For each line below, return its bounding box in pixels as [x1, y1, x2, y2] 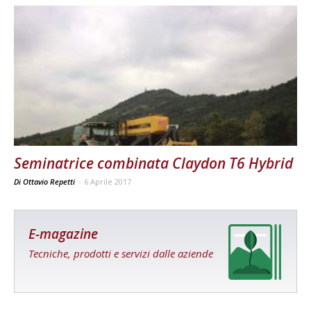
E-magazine [28, 224, 98, 243]
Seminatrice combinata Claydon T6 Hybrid [14, 153, 293, 173]
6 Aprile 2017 [84, 176, 131, 187]
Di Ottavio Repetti [14, 176, 77, 187]
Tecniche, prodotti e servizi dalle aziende [28, 246, 213, 260]
